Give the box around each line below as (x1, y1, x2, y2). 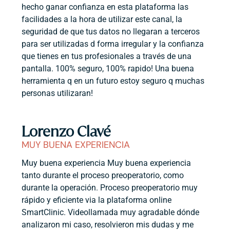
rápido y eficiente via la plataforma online (22, 195, 172, 205)
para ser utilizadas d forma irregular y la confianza (22, 39, 204, 49)
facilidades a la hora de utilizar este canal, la (22, 14, 183, 24)
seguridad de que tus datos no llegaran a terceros (22, 26, 200, 36)
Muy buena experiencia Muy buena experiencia (22, 158, 191, 168)
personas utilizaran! (22, 88, 93, 98)
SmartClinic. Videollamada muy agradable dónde (22, 207, 200, 218)
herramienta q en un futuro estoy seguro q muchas (22, 75, 205, 86)
